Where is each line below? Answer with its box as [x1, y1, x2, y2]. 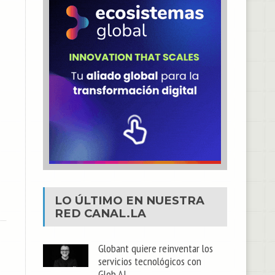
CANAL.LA [83, 206, 146, 220]
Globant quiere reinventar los [98, 240, 213, 255]
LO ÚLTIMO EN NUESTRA [54, 193, 204, 207]
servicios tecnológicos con [98, 253, 201, 268]
